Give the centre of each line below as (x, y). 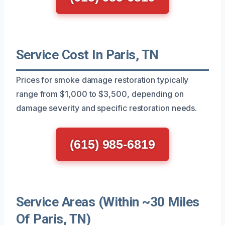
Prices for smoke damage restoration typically (102, 80)
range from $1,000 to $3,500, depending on (100, 94)
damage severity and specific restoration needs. (107, 108)
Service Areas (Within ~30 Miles (108, 202)
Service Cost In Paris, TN (87, 54)
